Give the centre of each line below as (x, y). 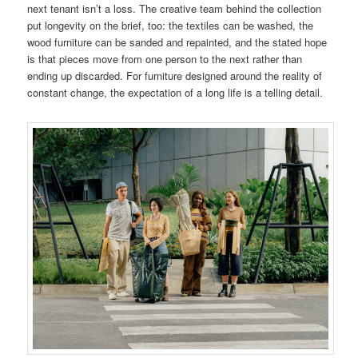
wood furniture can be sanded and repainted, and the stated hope (177, 42)
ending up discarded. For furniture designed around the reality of (175, 76)
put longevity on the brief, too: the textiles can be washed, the (171, 26)
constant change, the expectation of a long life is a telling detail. (175, 93)
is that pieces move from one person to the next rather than (165, 59)
